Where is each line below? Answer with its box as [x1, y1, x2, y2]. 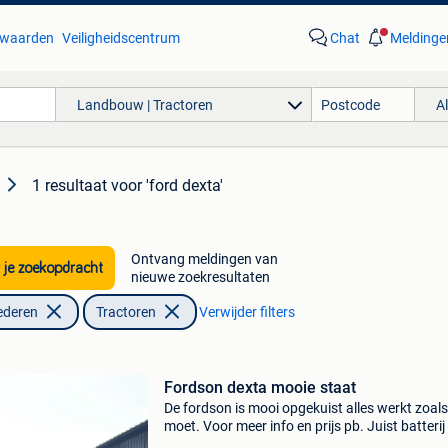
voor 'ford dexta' [111, 176, 223, 195]
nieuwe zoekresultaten [130, 269, 270, 285]
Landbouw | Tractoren [76, 96, 213, 113]
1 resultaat [32, 176, 107, 195]
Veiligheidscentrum [61, 30, 180, 46]
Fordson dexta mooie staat [163, 378, 356, 397]
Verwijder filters [198, 304, 295, 320]
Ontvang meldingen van [130, 251, 278, 267]
